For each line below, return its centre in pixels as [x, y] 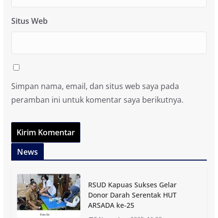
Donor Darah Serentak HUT [132, 195]
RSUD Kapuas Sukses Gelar [132, 185]
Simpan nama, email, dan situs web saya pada [95, 86]
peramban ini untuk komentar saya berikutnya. [97, 100]
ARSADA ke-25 [111, 205]
